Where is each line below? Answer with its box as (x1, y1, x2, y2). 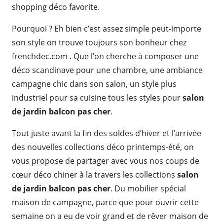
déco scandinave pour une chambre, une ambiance (12, 65, 203, 75)
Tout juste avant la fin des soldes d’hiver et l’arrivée (12, 128, 201, 139)
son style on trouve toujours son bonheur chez (12, 37, 186, 48)
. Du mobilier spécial (110, 183, 186, 194)
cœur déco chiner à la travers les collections (12, 169, 177, 180)
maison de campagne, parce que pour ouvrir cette (12, 197, 199, 208)
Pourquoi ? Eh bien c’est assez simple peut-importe (12, 23, 201, 34)
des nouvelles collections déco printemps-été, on (12, 142, 194, 152)
